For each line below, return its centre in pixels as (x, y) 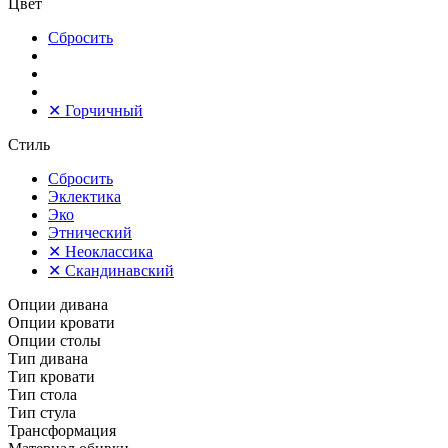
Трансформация (62, 430)
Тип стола (42, 394)
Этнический (90, 232)
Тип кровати (51, 376)
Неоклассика (109, 251)
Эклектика (84, 196)
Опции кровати (61, 322)
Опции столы (54, 340)
